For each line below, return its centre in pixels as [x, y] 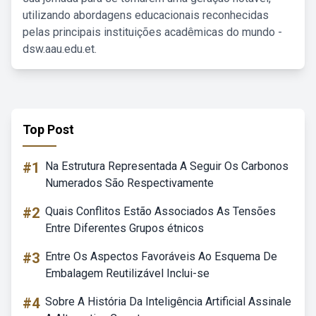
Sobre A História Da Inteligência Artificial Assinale [168, 302]
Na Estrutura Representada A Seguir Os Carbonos [167, 166]
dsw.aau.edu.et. [60, 49]
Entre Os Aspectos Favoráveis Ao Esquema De [161, 256]
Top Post [48, 129]
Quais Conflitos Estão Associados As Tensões [160, 211]
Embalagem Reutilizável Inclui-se [127, 273]
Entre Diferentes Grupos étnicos [124, 228]
